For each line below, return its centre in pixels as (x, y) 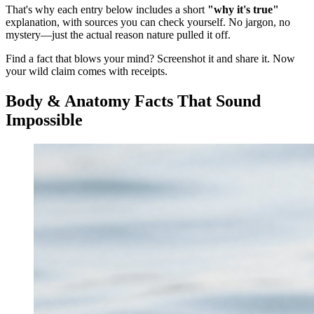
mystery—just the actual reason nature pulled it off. (118, 35)
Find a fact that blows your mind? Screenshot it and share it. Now (150, 59)
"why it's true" (243, 10)
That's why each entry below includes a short (107, 10)
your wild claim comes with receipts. (87, 71)
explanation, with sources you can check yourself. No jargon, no (148, 22)
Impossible (44, 120)
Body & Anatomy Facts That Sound (133, 101)
